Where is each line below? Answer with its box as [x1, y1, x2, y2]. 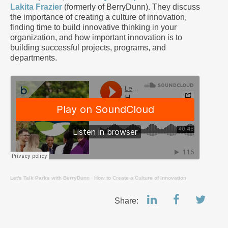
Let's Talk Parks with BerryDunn [10, 175, 90, 181]
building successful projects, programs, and [10, 43, 166, 52]
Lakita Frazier [10, 3, 62, 11]
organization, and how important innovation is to [10, 33, 182, 42]
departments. [10, 53, 57, 62]
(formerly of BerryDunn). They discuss [62, 3, 200, 11]
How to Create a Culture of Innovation [94, 175, 186, 181]
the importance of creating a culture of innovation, [10, 13, 187, 21]
